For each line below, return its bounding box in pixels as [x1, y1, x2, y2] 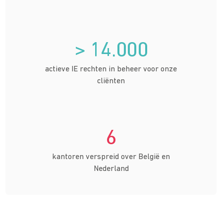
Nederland [93, 165, 129, 173]
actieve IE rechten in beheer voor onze [45, 65, 177, 74]
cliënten [97, 77, 125, 86]
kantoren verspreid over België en [52, 153, 170, 162]
